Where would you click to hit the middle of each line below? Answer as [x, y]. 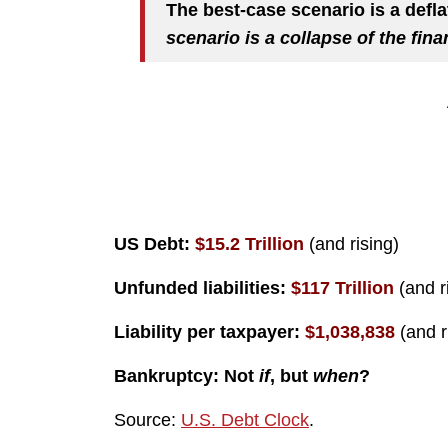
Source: [147, 420]
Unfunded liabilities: [202, 288]
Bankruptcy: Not [186, 376]
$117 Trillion [342, 288]
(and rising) [351, 244]
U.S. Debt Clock [245, 420]
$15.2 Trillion [249, 244]
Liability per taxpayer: [209, 332]
